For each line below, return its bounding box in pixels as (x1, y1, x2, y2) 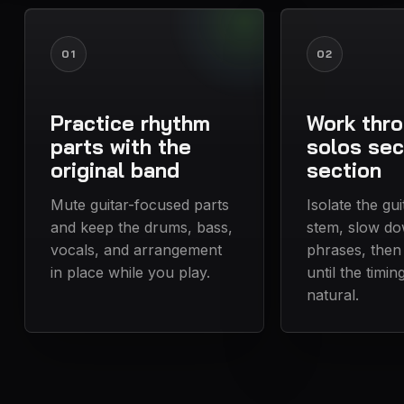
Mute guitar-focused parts (50, 196, 230, 215)
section (306, 157, 381, 184)
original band (50, 157, 180, 184)
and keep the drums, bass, (50, 218, 234, 237)
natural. (306, 286, 359, 305)
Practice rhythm (50, 110, 211, 137)
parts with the (50, 133, 192, 161)
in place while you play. (50, 263, 211, 282)
